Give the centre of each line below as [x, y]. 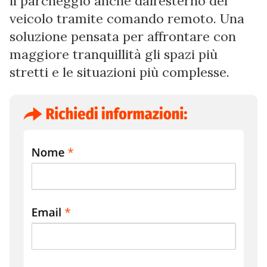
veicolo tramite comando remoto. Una [127, 18]
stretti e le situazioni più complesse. [119, 72]
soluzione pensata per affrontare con [123, 36]
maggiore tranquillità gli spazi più [114, 54]
